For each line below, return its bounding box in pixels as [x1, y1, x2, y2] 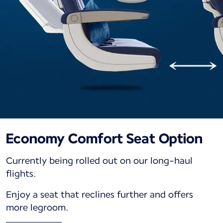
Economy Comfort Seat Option [6, 129, 203, 147]
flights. [6, 168, 38, 179]
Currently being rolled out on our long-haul [6, 155, 193, 166]
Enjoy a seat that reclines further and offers [6, 189, 193, 200]
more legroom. [6, 202, 69, 213]
